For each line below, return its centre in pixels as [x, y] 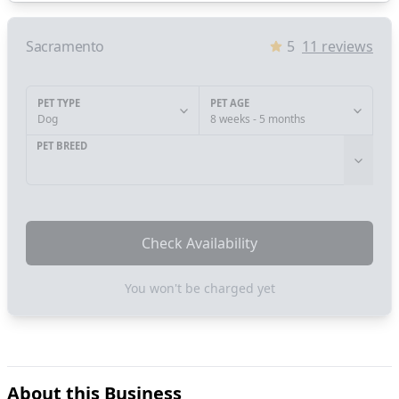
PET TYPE [59, 103]
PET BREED [62, 146]
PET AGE [230, 103]
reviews [346, 47]
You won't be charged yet [199, 289]
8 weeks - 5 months [258, 119]
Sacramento [65, 47]
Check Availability [199, 244]
